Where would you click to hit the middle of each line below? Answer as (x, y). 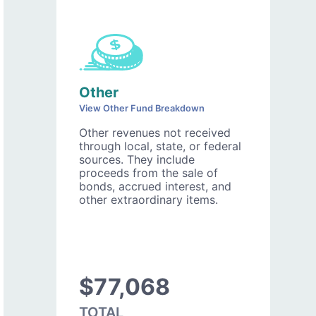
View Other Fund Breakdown (142, 108)
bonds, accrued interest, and (155, 186)
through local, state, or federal (160, 146)
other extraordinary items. (148, 199)
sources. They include (137, 159)
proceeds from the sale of (148, 172)
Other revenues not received (155, 132)
